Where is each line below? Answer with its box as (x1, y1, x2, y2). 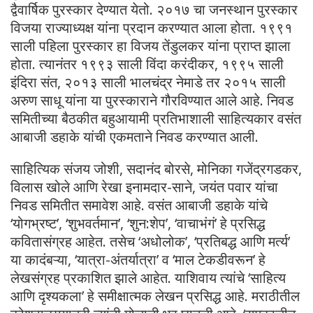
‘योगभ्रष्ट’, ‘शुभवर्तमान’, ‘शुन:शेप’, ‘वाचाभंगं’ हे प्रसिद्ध (10, 214, 265, 233)
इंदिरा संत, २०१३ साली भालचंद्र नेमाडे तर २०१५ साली (10, 73, 286, 92)
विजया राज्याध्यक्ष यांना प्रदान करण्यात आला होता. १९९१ (10, 18, 293, 38)
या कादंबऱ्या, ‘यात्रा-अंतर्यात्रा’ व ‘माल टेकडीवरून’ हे (10, 250, 265, 270)
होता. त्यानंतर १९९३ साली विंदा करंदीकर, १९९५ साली (10, 54, 284, 74)
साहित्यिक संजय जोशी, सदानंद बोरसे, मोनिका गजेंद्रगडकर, (10, 159, 302, 179)
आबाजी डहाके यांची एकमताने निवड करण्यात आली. (10, 127, 259, 147)
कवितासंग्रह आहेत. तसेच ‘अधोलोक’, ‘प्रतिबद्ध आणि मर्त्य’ (10, 232, 290, 252)
